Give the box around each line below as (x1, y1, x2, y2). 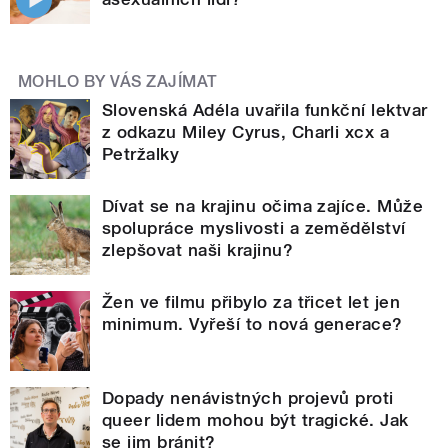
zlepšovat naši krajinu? (102, 239, 294, 260)
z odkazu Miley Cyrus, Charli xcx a (102, 121, 390, 142)
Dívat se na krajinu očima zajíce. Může (102, 195, 424, 216)
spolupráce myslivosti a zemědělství (102, 217, 406, 238)
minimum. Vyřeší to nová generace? (102, 313, 403, 334)
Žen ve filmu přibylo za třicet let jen (102, 291, 401, 312)
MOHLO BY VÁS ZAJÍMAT (18, 71, 218, 91)
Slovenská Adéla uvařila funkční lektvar (102, 99, 428, 120)
